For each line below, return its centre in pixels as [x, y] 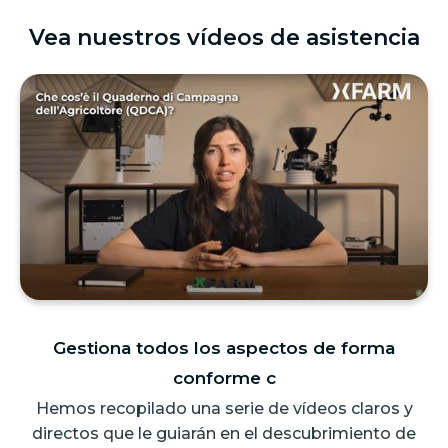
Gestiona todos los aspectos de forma [224, 348]
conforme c [224, 378]
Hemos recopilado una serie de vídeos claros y [224, 409]
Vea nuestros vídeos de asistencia [224, 37]
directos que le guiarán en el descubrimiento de [224, 434]
